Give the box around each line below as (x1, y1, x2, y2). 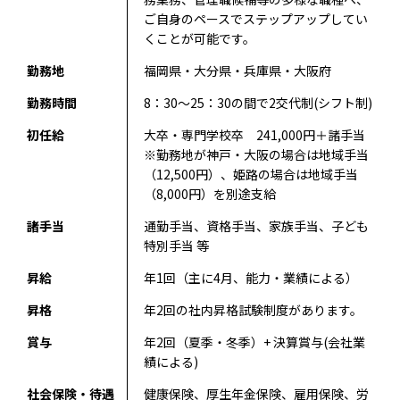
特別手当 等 (143, 237, 209, 254)
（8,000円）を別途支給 (143, 185, 276, 203)
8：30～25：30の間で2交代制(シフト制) (143, 94, 372, 112)
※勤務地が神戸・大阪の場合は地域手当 (143, 146, 369, 163)
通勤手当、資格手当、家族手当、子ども (143, 217, 369, 235)
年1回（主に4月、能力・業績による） (143, 269, 358, 287)
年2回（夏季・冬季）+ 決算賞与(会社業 (143, 333, 365, 351)
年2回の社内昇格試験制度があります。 (143, 301, 362, 319)
